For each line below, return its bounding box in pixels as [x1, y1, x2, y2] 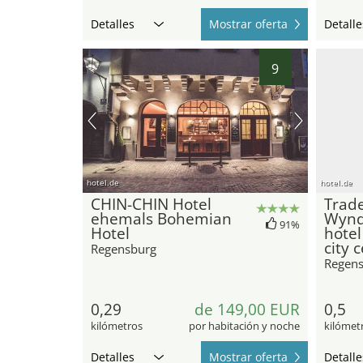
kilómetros [91, 318, 143, 334]
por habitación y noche [188, 318, 300, 334]
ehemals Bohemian [91, 208, 232, 230]
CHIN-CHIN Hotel [91, 194, 211, 216]
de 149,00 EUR [194, 299, 300, 321]
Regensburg [91, 241, 156, 258]
